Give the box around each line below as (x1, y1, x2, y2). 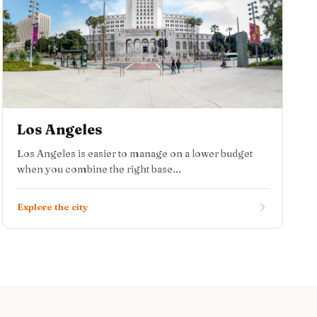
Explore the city (16, 201, 88, 212)
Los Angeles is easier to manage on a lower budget (16, 147, 253, 160)
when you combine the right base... (16, 163, 181, 175)
